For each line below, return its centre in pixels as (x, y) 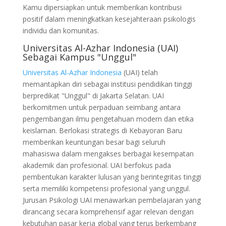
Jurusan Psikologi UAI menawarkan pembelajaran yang (111, 200)
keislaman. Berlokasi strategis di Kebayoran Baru (102, 130)
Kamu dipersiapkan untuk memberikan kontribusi (102, 7)
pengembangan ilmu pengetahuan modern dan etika (108, 119)
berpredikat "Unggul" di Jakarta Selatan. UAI (93, 95)
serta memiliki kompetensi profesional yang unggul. (107, 188)
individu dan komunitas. (61, 30)
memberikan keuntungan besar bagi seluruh (94, 142)
